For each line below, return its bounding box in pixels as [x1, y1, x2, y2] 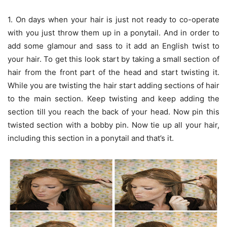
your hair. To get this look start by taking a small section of [8, 54, 219, 64]
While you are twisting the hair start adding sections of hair [8, 80, 219, 90]
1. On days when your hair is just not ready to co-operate [8, 14, 219, 24]
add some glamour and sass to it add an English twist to [8, 41, 219, 51]
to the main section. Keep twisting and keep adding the [8, 93, 219, 103]
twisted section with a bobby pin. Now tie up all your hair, [8, 120, 219, 130]
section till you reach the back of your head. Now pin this [8, 106, 219, 117]
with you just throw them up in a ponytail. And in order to [8, 27, 219, 37]
